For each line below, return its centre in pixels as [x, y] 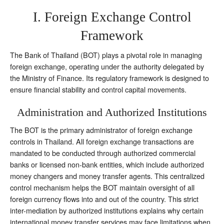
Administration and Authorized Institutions [112, 112]
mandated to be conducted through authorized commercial [103, 152]
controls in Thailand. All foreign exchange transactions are [102, 141]
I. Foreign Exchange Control [112, 17]
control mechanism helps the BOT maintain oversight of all [102, 187]
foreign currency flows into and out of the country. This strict [104, 198]
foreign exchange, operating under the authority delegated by [107, 66]
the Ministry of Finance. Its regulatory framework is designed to [109, 77]
